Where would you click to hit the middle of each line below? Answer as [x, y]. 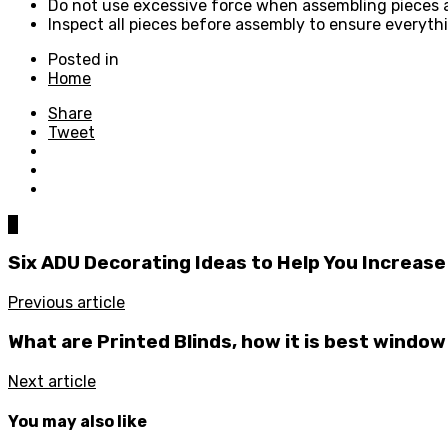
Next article [52, 381]
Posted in [83, 59]
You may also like [77, 421]
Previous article [66, 303]
